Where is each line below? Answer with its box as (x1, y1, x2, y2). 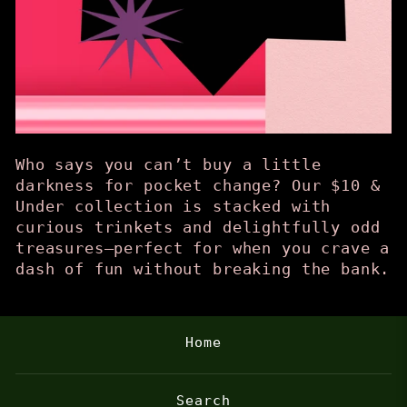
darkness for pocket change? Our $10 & (15, 176, 381, 195)
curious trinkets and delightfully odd (15, 218, 381, 237)
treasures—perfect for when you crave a (15, 239, 391, 258)
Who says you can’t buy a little (15, 155, 322, 174)
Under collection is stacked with (15, 197, 332, 216)
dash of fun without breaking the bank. (15, 260, 391, 279)
